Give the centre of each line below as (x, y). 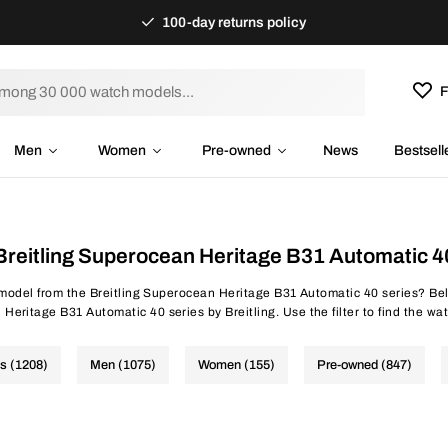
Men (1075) (123, 365)
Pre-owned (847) (364, 365)
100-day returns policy (233, 22)
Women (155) (236, 365)
